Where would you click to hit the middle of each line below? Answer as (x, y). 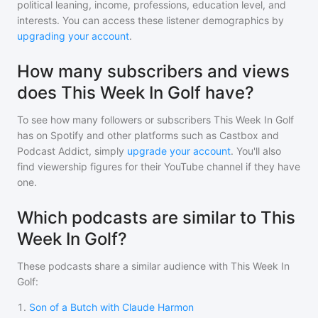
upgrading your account (73, 36)
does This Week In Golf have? (136, 93)
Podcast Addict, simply (71, 151)
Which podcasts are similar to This (156, 218)
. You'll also (256, 151)
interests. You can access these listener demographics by (150, 20)
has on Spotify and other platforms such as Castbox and (148, 135)
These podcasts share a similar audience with (124, 266)
